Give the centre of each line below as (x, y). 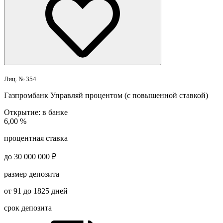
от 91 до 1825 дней (36, 191)
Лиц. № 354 (20, 79)
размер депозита (32, 174)
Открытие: (22, 112)
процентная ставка (36, 138)
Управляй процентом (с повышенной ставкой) (129, 95)
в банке (54, 112)
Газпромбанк (26, 95)
